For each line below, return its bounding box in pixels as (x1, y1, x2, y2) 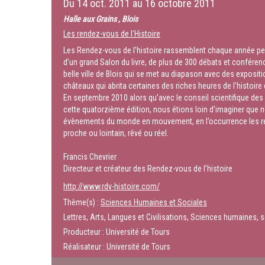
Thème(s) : (63, 198, 101, 207)
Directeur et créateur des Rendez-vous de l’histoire (63, 164, 232, 173)
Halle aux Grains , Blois (63, 14, 138, 24)
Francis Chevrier (63, 152, 117, 161)
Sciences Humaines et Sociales (101, 198, 207, 207)
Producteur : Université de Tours (63, 227, 170, 237)
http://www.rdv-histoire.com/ (63, 182, 160, 191)
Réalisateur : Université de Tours (63, 242, 170, 251)
